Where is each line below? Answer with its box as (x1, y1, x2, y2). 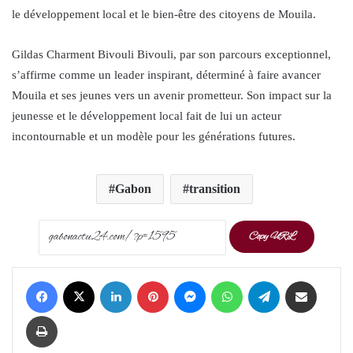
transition (189, 181, 240, 195)
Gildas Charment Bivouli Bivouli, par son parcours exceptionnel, (12, 47, 331, 61)
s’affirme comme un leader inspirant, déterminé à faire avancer (12, 68, 321, 81)
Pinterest (168, 273, 205, 286)
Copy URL (249, 229, 295, 243)
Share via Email (316, 273, 341, 286)
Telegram (279, 273, 318, 286)
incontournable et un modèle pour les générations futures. (12, 129, 295, 143)
